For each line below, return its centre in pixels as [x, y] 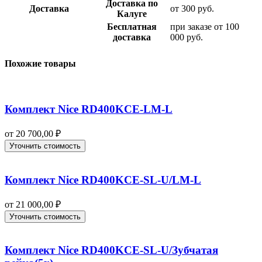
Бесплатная [132, 27]
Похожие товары [40, 64]
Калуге [132, 14]
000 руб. [187, 37]
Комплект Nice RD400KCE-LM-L [89, 109]
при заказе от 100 [205, 27]
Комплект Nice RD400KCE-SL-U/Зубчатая [111, 250]
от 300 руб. [192, 9]
